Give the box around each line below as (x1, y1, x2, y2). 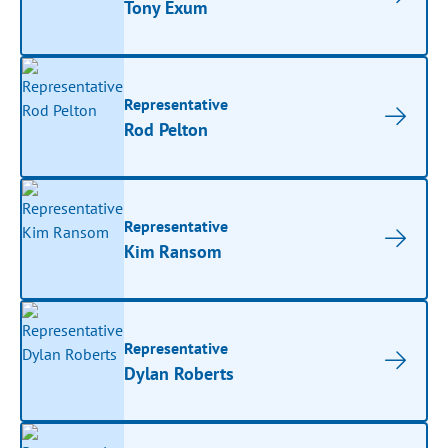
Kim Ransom (124, 239, 222, 263)
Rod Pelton (124, 117, 209, 141)
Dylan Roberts (124, 361, 235, 385)
